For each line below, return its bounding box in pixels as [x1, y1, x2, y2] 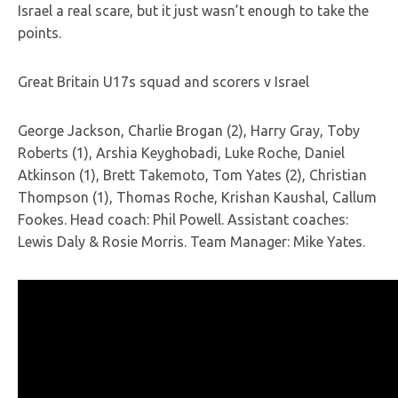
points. [18, 25, 61, 41]
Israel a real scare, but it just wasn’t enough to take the [18, 3, 369, 19]
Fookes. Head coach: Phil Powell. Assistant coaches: [18, 211, 348, 227]
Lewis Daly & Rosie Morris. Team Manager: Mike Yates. [18, 234, 365, 250]
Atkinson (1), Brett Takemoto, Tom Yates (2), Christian [18, 167, 367, 183]
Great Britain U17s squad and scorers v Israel [18, 74, 309, 90]
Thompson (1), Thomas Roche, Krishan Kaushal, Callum [18, 189, 377, 205]
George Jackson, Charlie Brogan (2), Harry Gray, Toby [18, 123, 360, 139]
